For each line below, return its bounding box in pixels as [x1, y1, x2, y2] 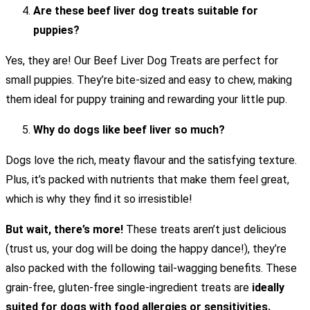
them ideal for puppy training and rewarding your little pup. [6, 93, 287, 107]
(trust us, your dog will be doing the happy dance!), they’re [6, 242, 286, 256]
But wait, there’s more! [6, 223, 123, 237]
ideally [252, 281, 284, 295]
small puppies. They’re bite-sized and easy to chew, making [6, 73, 292, 87]
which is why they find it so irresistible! [6, 192, 192, 206]
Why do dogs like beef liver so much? [33, 123, 225, 137]
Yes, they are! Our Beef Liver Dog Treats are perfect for [6, 54, 278, 68]
